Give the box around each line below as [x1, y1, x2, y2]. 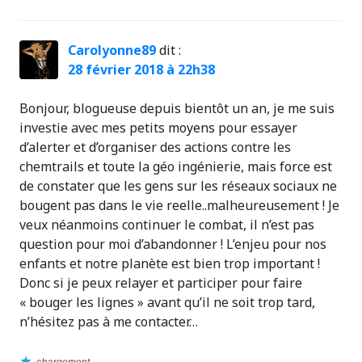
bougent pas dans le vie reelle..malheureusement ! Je [19, 196, 339, 215]
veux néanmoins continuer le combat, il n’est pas [19, 216, 314, 234]
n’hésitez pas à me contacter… [19, 313, 198, 331]
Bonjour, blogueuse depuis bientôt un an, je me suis [19, 99, 335, 118]
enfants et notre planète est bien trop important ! [19, 255, 320, 273]
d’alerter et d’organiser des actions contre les [19, 138, 291, 157]
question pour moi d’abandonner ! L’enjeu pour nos [19, 235, 326, 254]
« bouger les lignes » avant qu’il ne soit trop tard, [19, 293, 315, 312]
